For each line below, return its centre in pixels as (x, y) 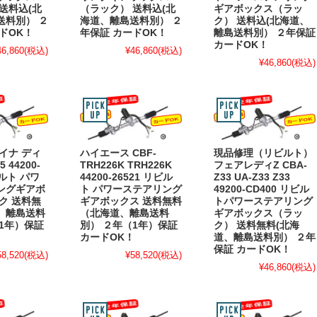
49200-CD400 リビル (261, 190)
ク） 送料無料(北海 (257, 226)
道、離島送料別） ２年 (265, 238)
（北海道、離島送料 (125, 214)
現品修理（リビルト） (263, 154)
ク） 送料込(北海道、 (261, 21)
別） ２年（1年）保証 (129, 226)
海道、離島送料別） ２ (131, 21)
